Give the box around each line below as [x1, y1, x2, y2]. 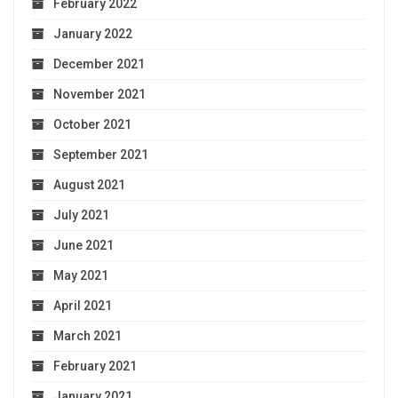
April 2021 [53, 298, 112, 313]
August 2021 [53, 177, 125, 192]
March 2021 [53, 328, 122, 343]
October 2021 [53, 116, 131, 131]
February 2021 [53, 358, 137, 373]
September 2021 [53, 147, 148, 162]
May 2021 [53, 267, 108, 283]
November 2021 [53, 86, 146, 101]
